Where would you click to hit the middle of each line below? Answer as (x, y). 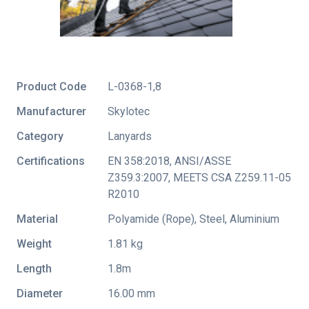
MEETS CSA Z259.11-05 (232, 177)
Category (40, 136)
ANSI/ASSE (203, 161)
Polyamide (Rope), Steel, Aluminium (193, 219)
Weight (34, 243)
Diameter (40, 293)
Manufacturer (51, 111)
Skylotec (129, 111)
